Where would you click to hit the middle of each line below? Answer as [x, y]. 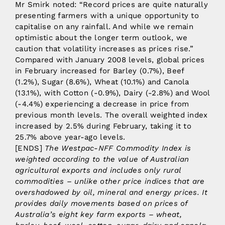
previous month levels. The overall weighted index [111, 115]
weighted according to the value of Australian [102, 159]
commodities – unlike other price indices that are [110, 181]
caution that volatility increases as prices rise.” [104, 48]
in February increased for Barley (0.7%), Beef [100, 71]
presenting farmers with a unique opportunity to [107, 15]
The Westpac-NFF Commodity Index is [118, 148]
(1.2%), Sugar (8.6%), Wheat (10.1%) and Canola [102, 82]
